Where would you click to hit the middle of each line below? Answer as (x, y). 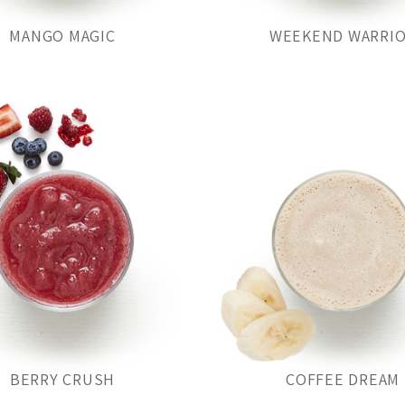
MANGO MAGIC (62, 35)
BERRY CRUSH (62, 379)
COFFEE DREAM (343, 379)
